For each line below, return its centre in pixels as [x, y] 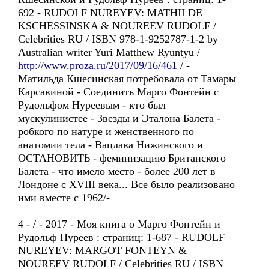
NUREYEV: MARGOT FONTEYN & [102, 250]
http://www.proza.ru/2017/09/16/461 [98, 65]
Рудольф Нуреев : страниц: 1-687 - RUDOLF [121, 237]
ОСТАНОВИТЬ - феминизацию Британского [122, 158]
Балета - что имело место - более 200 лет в [117, 171]
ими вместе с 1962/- [64, 198]
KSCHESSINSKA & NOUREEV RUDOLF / [117, 26]
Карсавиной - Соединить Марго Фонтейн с [118, 92]
